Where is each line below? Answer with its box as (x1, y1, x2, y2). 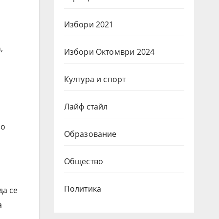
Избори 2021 (64, 19, 114, 30)
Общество (64, 155, 104, 167)
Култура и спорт (64, 73, 126, 85)
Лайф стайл (64, 101, 108, 112)
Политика (64, 183, 102, 194)
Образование (64, 128, 117, 139)
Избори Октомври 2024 (64, 46, 155, 57)
